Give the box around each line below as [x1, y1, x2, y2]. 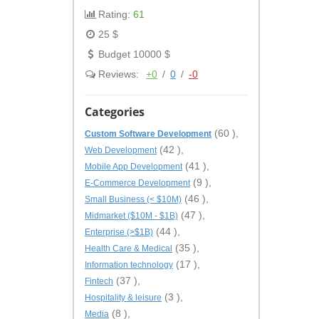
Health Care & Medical [85, 244, 172, 253]
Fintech [85, 276, 113, 286]
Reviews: [95, 68, 142, 80]
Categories [85, 104, 145, 120]
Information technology [85, 260, 173, 270]
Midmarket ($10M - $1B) [85, 211, 178, 221]
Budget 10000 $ [95, 48, 170, 60]
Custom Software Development [85, 129, 211, 139]
